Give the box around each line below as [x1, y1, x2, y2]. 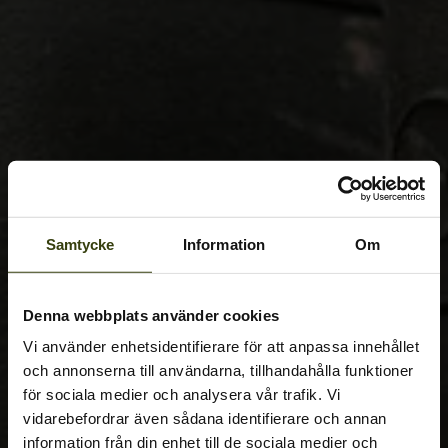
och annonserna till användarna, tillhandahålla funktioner [23, 361, 414, 379]
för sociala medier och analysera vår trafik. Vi [23, 385, 341, 403]
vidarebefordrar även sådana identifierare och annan [23, 409, 387, 427]
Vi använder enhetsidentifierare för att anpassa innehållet [23, 337, 419, 355]
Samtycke [45, 235, 115, 253]
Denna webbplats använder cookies [23, 306, 279, 324]
